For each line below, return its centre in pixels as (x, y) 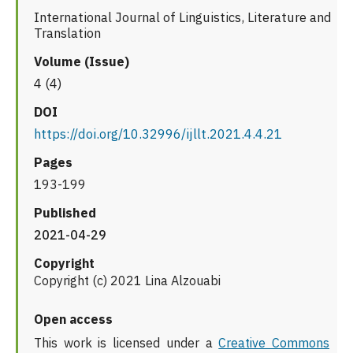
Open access (73, 320)
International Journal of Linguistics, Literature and (183, 18)
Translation (67, 33)
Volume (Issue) (82, 62)
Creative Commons (274, 343)
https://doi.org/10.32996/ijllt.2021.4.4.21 (158, 134)
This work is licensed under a (126, 343)
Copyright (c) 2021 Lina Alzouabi (127, 281)
